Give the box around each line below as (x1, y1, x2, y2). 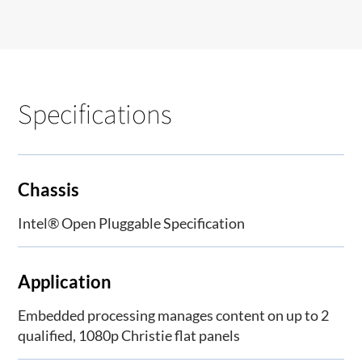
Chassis (18, 178, 80, 200)
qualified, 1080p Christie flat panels (18, 326, 241, 345)
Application (18, 271, 112, 293)
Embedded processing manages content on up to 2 (18, 306, 330, 325)
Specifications (18, 95, 173, 132)
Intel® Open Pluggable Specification (18, 213, 246, 232)
